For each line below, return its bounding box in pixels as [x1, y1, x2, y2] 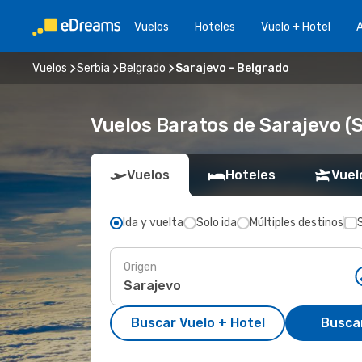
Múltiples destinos [250, 216, 343, 229]
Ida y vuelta [123, 216, 183, 229]
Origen [124, 259, 157, 274]
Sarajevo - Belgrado [175, 61, 289, 75]
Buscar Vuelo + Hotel [130, 315, 265, 330]
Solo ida [196, 216, 237, 229]
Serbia [77, 61, 110, 75]
